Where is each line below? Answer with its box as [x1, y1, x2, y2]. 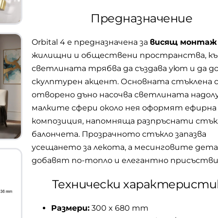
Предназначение [91, 11, 192, 25]
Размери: [51, 203, 90, 213]
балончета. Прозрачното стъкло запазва [32, 129, 206, 139]
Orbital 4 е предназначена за [32, 37, 150, 47]
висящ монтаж [150, 37, 217, 47]
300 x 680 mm [90, 203, 148, 213]
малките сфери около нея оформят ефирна [32, 103, 217, 112]
